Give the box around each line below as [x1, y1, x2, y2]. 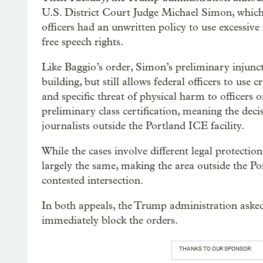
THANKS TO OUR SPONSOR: [178, 245, 252, 252]
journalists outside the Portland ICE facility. [42, 119, 244, 132]
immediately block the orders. [42, 214, 178, 227]
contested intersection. [42, 174, 143, 187]
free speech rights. [42, 35, 123, 48]
